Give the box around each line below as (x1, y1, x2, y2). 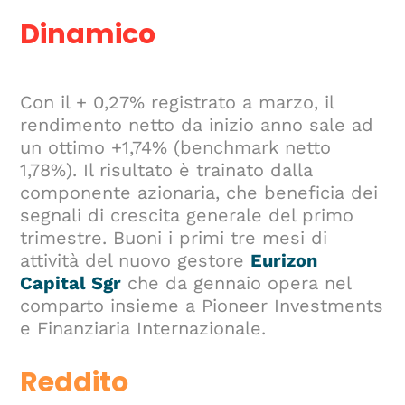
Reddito (20, 363, 129, 402)
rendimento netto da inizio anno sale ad (20, 114, 374, 137)
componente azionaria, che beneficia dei (20, 182, 379, 204)
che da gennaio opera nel (121, 272, 352, 295)
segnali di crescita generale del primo (20, 204, 354, 227)
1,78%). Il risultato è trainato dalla (20, 159, 314, 182)
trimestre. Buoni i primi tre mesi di (20, 227, 328, 250)
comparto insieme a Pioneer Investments (20, 295, 384, 317)
